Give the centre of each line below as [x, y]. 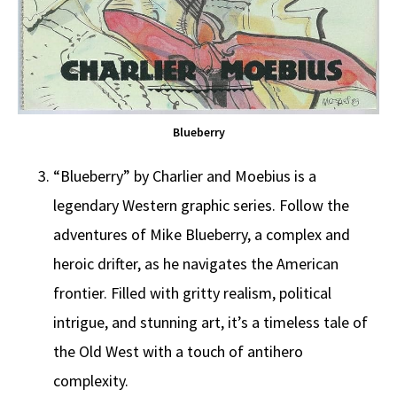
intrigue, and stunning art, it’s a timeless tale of [210, 323]
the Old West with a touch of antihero [178, 352]
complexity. [91, 381]
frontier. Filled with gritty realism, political [192, 293]
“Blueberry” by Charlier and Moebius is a [185, 176]
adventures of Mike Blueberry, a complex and [202, 235]
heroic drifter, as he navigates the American [196, 264]
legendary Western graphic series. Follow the [201, 206]
